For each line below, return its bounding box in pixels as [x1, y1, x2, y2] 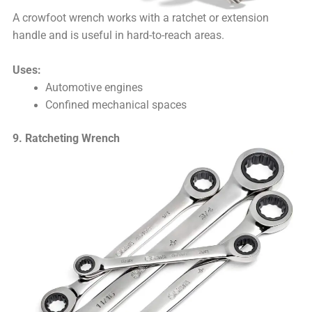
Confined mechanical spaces [45, 98, 187, 111]
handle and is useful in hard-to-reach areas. [13, 29, 225, 42]
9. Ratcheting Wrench [13, 132, 120, 146]
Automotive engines [45, 81, 143, 94]
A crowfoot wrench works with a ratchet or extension [13, 12, 270, 25]
